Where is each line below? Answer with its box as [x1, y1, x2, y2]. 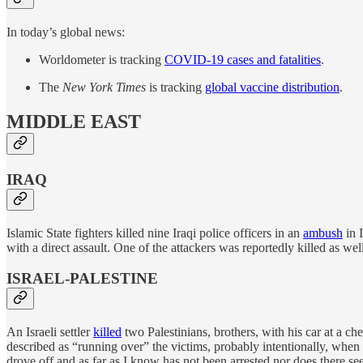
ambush [303, 225, 343, 240]
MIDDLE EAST [6, 111, 141, 133]
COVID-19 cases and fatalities [164, 53, 321, 67]
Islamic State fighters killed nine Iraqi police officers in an [6, 225, 303, 240]
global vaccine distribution [205, 80, 340, 95]
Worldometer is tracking [39, 53, 164, 67]
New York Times [62, 80, 146, 95]
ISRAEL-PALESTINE [6, 270, 158, 288]
